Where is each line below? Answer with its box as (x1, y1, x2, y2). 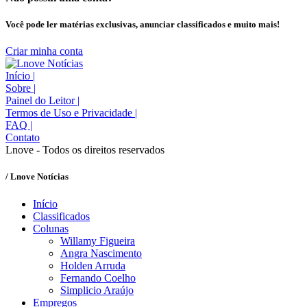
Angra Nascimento (60, 247, 142, 259)
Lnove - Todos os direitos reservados (5, 144, 164, 156)
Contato (5, 132, 40, 144)
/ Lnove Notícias (5, 171, 69, 182)
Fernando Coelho (60, 271, 136, 284)
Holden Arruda (60, 259, 125, 271)
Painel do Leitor (5, 95, 77, 107)
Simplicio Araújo (60, 284, 134, 296)
